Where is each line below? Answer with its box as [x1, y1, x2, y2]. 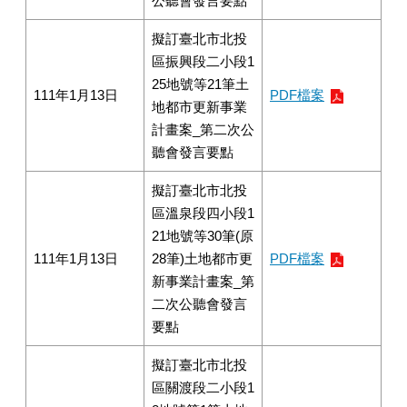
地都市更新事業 [152, 99, 247, 114]
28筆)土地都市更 [152, 251, 253, 266]
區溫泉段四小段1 [152, 205, 254, 221]
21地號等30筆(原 [152, 228, 253, 243]
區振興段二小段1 [152, 54, 254, 69]
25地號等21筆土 [152, 76, 249, 92]
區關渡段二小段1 [152, 380, 254, 395]
